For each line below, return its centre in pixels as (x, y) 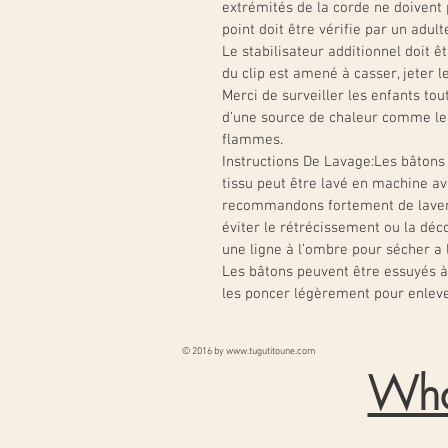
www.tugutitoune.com (271, 351)
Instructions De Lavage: (298, 162)
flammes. (252, 140)
